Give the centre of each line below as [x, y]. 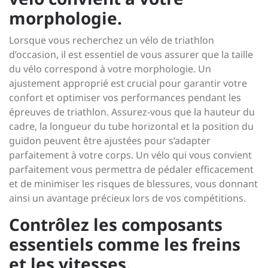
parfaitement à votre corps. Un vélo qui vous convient [130, 155]
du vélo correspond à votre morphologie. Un [110, 69]
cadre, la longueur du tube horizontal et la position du [131, 126]
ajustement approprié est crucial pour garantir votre [128, 83]
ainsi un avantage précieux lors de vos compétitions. [127, 198]
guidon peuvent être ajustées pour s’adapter [110, 141]
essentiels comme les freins [125, 244]
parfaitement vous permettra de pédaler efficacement [131, 169]
